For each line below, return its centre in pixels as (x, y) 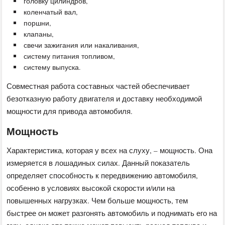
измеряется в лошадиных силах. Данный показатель (98, 162)
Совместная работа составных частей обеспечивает (98, 86)
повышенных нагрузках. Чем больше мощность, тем (97, 200)
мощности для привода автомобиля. (70, 111)
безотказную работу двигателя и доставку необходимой (104, 98)
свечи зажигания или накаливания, (82, 45)
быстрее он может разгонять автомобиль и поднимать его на (112, 213)
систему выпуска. (52, 67)
